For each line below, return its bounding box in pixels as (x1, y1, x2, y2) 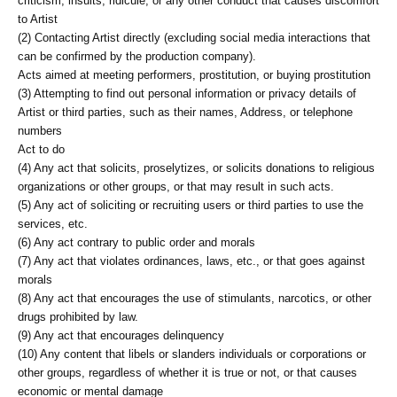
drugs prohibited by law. (18, 310, 138, 323)
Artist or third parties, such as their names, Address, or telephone (18, 105, 353, 119)
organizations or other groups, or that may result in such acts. (18, 180, 334, 193)
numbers (18, 124, 62, 137)
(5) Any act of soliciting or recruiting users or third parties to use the (18, 198, 363, 212)
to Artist (18, 12, 58, 26)
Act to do (18, 143, 65, 156)
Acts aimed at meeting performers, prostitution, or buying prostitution (18, 68, 370, 82)
